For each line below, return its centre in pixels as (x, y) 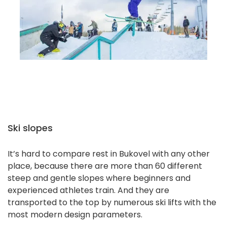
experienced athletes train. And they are (88, 191)
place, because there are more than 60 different (105, 166)
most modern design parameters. (75, 215)
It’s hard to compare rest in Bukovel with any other (109, 154)
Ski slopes (30, 128)
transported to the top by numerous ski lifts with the (112, 203)
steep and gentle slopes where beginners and (99, 178)
